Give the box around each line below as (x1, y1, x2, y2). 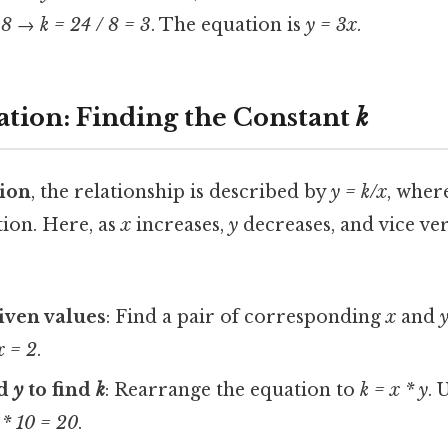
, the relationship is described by (31, 180, 331, 203)
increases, (131, 213, 229, 236)
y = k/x (331, 180, 387, 203)
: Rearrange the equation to (105, 379, 361, 402)
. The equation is (151, 13, 306, 36)
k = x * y (360, 379, 429, 402)
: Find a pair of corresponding (106, 306, 387, 329)
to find (23, 379, 97, 402)
